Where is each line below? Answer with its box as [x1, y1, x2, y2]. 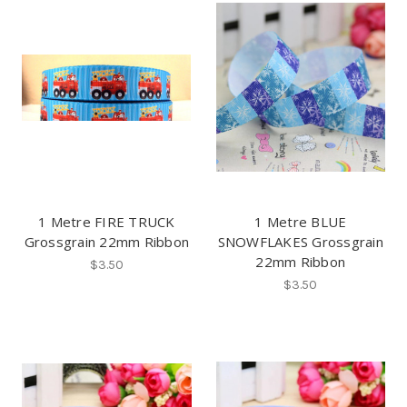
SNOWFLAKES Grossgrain [217, 233, 383, 252]
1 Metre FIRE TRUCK [38, 213, 175, 232]
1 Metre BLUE [254, 213, 347, 232]
